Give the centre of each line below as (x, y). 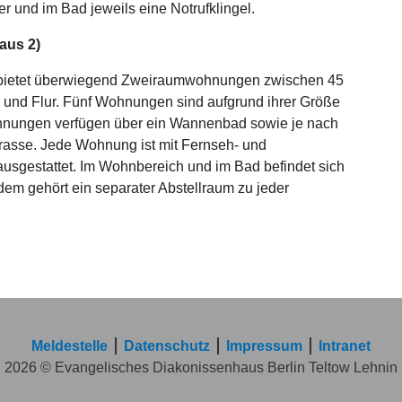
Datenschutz (167, 346)
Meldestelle (70, 346)
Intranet (345, 346)
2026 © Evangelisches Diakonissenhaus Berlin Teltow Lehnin (201, 367)
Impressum (264, 346)
